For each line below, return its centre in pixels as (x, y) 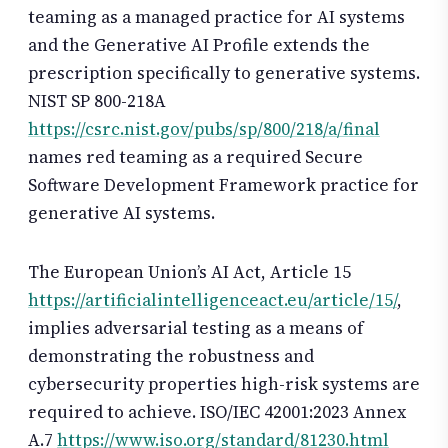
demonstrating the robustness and (171, 356)
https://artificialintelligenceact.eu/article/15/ (212, 300)
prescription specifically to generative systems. (224, 72)
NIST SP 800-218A (97, 100)
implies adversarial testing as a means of (196, 328)
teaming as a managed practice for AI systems (216, 16)
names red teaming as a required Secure (195, 156)
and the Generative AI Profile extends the (199, 44)
